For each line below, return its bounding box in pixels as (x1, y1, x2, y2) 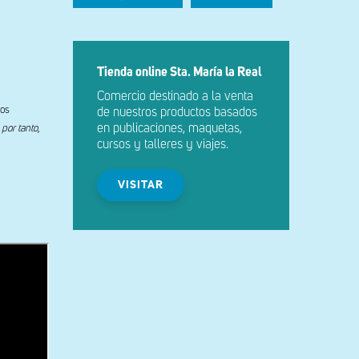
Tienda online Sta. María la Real (97, 67, 261, 79)
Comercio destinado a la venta (97, 91, 253, 103)
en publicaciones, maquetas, (97, 123, 242, 135)
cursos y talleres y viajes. (97, 139, 228, 151)
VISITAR (118, 179, 163, 191)
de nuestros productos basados (97, 107, 257, 119)
